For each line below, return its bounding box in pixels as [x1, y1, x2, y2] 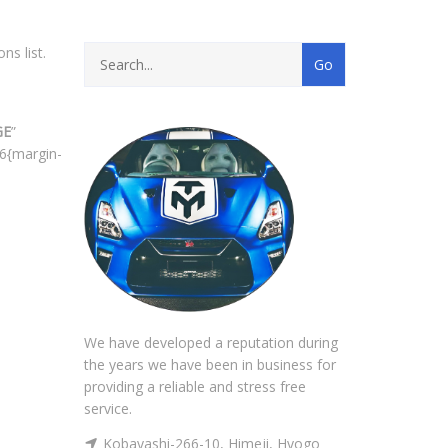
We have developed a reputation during [83, 333, 338, 353]
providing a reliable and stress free [83, 377, 306, 397]
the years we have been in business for [83, 355, 336, 375]
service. [83, 399, 132, 419]
